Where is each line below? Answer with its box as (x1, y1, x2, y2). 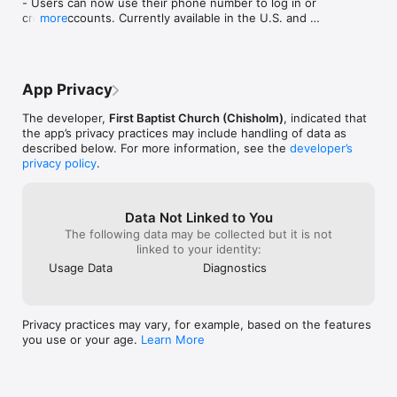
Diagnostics (203, 261, 267, 275)
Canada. (22, 26, 66, 40)
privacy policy (22, 156, 97, 170)
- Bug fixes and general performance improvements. (22, 71, 312, 85)
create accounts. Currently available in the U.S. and (22, 11, 307, 25)
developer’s (290, 141, 353, 155)
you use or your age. (22, 332, 141, 346)
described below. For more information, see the (22, 141, 290, 155)
